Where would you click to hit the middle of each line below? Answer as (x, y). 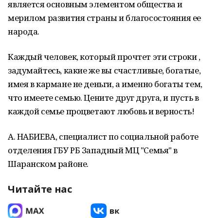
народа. (24, 31)
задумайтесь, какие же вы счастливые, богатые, (104, 70)
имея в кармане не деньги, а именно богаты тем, (105, 84)
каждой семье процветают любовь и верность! (101, 111)
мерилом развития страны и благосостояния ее (104, 18)
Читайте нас (40, 189)
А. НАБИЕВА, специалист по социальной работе (103, 136)
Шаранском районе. (48, 164)
